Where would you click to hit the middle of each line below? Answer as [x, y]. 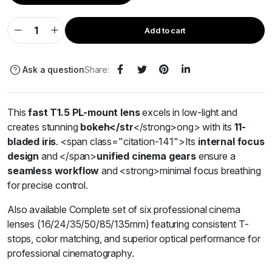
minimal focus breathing [210, 171]
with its [217, 127]
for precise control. [48, 185]
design [23, 156]
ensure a [216, 156]
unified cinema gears [146, 156]
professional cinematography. [71, 253]
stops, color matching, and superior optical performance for [134, 239]
